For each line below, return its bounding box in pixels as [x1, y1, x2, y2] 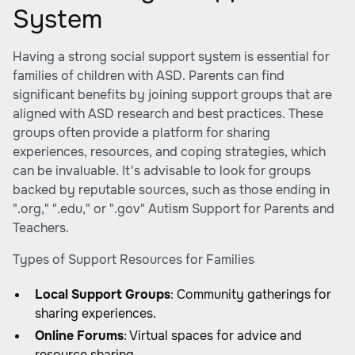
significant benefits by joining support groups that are [13, 86, 332, 103]
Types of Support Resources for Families [13, 251, 254, 268]
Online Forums [35, 327, 124, 344]
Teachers [13, 219, 66, 236]
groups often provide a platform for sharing [13, 124, 270, 141]
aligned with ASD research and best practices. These [13, 105, 323, 122]
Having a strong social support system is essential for [13, 48, 330, 65]
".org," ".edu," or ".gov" [13, 200, 148, 217]
